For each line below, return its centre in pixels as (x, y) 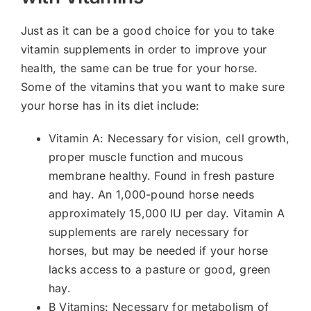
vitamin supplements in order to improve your (144, 50)
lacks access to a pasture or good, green (160, 270)
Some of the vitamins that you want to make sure (153, 87)
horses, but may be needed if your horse (159, 251)
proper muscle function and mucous (146, 157)
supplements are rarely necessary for (149, 232)
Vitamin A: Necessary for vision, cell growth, (169, 138)
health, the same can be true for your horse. (140, 68)
